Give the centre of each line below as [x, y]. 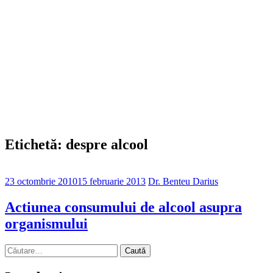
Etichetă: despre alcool [76, 144]
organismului [46, 223]
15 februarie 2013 [112, 181]
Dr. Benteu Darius [183, 181]
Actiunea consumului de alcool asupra [123, 207]
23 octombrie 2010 [41, 181]
